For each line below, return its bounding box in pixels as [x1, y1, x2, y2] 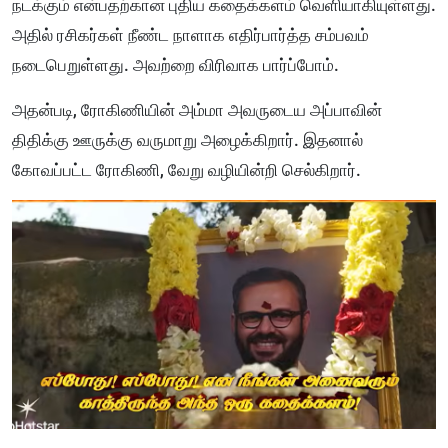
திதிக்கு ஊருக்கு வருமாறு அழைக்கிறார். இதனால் [12, 130, 363, 151]
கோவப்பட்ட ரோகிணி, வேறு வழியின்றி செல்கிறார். [12, 160, 361, 181]
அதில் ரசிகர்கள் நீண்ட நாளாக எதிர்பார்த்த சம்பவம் [12, 25, 369, 46]
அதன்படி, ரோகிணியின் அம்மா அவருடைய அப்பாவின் [12, 100, 382, 121]
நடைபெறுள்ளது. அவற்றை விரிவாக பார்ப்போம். [12, 55, 339, 76]
